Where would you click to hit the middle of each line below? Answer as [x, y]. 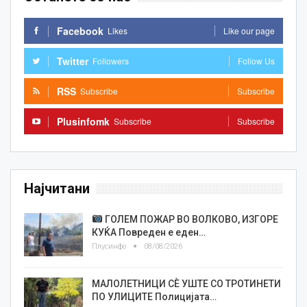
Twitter [73, 61]
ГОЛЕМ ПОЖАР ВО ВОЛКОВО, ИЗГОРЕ [190, 219]
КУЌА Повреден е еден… [149, 232]
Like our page [249, 30]
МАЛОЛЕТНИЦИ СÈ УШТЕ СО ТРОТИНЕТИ [186, 284]
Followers [111, 60]
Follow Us [256, 60]
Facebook [80, 30]
